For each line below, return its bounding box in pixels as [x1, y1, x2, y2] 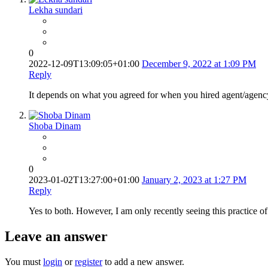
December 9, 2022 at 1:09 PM [142, 59, 256, 69]
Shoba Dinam [29, 121, 81, 132]
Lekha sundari [29, 5, 83, 16]
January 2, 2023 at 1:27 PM [142, 175, 246, 185]
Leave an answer [5, 229, 108, 245]
